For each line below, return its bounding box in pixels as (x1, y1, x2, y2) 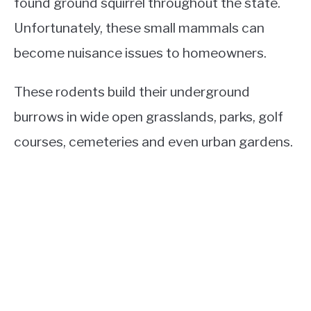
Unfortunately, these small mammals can (14, 19, 264, 37)
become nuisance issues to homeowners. (14, 44, 267, 62)
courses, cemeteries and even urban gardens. (14, 133, 293, 151)
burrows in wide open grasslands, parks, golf (14, 108, 283, 126)
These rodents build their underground (14, 83, 250, 101)
